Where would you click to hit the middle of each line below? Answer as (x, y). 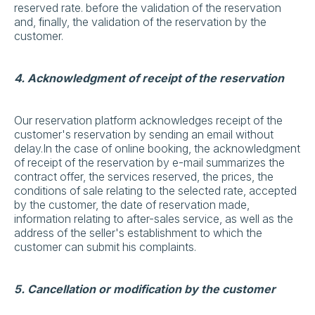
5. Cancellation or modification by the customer (145, 289)
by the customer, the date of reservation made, (132, 205)
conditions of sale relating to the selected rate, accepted (155, 191)
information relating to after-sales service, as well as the (154, 219)
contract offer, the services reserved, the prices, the (144, 176)
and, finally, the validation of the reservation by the (140, 22)
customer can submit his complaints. (105, 247)
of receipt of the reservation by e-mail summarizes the (149, 162)
